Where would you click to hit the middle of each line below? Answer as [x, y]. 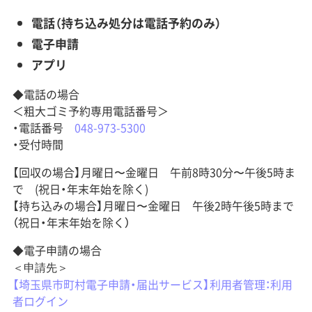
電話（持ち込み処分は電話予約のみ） [126, 22]
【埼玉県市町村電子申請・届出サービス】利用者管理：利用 [152, 284]
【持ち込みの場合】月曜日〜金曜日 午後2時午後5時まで [153, 205]
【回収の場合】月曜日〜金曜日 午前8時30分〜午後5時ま [154, 172]
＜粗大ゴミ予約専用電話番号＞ [90, 110]
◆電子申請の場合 [57, 250]
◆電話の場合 [46, 94]
